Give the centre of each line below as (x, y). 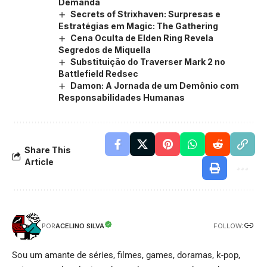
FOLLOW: (228, 226)
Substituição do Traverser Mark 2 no (148, 62)
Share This (48, 150)
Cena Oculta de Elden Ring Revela (142, 38)
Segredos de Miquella (105, 50)
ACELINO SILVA (80, 226)
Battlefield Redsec (98, 74)
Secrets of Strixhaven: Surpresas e (145, 14)
